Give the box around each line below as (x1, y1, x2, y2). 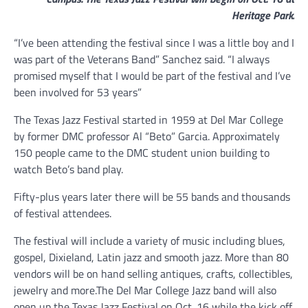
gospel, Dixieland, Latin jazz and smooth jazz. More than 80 (14, 249, 289, 266)
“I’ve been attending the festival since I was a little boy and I (14, 34, 294, 52)
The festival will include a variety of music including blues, (14, 232, 285, 250)
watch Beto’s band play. (14, 161, 123, 178)
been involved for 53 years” (14, 84, 142, 101)
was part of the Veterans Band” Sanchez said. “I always (14, 51, 269, 68)
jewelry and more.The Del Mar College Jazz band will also (14, 282, 276, 299)
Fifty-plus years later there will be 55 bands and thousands (14, 188, 290, 206)
